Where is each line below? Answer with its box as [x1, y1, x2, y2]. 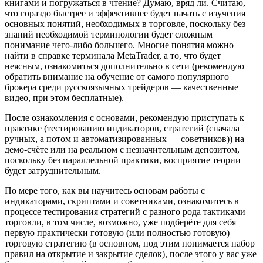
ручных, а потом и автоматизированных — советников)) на [5, 133, 244, 144]
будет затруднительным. [5, 165, 101, 176]
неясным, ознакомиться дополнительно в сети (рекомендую [5, 60, 244, 71]
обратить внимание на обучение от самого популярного [5, 71, 229, 82]
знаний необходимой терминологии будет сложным [5, 29, 213, 39]
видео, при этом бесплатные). [5, 92, 124, 103]
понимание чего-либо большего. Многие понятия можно [5, 39, 234, 50]
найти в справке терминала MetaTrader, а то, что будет [5, 50, 221, 60]
